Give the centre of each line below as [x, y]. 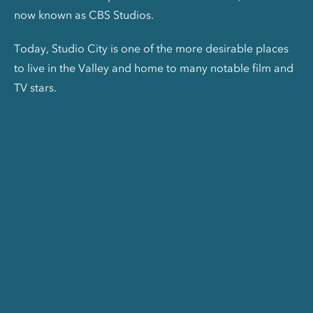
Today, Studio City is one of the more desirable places [151, 48]
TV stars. [35, 87]
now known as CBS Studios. [84, 14]
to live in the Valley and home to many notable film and [154, 67]
